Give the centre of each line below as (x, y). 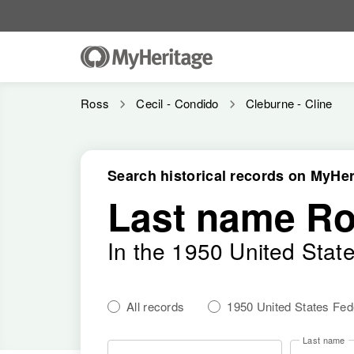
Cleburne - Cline (289, 103)
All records (156, 306)
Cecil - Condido (177, 103)
